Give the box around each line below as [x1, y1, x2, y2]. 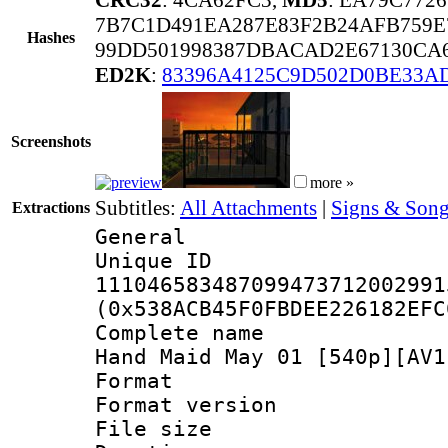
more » [310, 173, 354, 191]
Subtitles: [95, 195, 180, 220]
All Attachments [180, 195, 317, 220]
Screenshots [11, 132, 91, 150]
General [95, 224, 186, 249]
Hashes [27, 28, 75, 46]
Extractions [12, 198, 90, 216]
